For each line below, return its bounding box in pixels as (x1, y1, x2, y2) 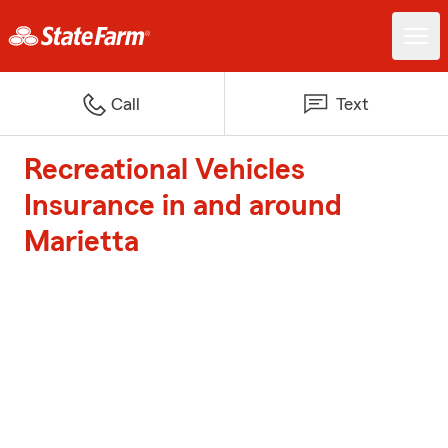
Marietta (24, 227, 139, 257)
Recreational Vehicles (24, 155, 305, 185)
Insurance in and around (24, 191, 342, 221)
